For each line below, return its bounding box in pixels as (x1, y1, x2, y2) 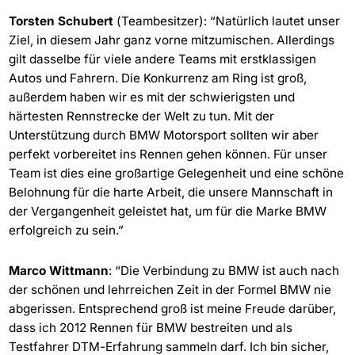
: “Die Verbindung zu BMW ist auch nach (108, 263, 339, 279)
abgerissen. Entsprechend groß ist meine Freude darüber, (8, 301, 336, 317)
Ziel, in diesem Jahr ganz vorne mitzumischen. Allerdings (8, 32, 334, 48)
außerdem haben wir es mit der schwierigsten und (8, 89, 295, 105)
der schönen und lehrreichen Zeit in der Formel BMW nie (8, 282, 331, 298)
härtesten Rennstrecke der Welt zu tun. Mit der (8, 108, 274, 124)
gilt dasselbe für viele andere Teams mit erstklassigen (8, 51, 316, 67)
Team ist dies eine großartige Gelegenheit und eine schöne (8, 165, 344, 181)
